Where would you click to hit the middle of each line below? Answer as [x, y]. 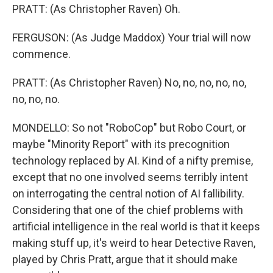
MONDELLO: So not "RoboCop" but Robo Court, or [129, 128]
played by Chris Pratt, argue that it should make [125, 259]
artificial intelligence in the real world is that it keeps [136, 226]
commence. [41, 54]
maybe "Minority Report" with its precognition [121, 144]
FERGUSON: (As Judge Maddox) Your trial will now [132, 37]
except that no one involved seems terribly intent [130, 177]
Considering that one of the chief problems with [128, 210]
